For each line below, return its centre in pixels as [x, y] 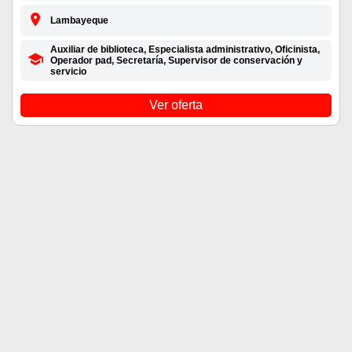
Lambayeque [79, 21]
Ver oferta [176, 105]
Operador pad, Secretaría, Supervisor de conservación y [176, 61]
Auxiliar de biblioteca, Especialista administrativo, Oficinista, [185, 50]
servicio [68, 72]
